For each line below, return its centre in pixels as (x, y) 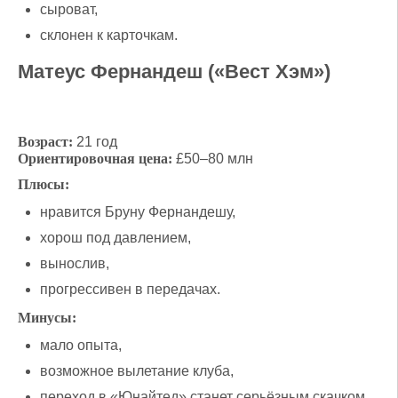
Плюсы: (44, 184)
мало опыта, (81, 345)
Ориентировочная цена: (95, 158)
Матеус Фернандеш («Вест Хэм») (174, 71)
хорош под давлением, (115, 237)
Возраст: (45, 141)
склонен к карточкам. (109, 35)
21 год (95, 141)
